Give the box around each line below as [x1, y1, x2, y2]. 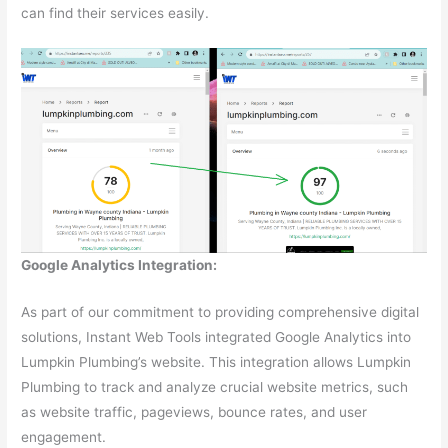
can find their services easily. [21, 4, 210, 21]
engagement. [21, 429, 107, 446]
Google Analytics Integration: [21, 257, 218, 274]
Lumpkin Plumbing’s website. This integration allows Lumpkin [21, 354, 412, 371]
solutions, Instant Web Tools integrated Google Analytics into [21, 329, 412, 346]
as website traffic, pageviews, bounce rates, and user [21, 404, 368, 421]
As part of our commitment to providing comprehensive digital [21, 304, 420, 321]
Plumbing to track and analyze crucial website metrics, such [21, 379, 409, 396]
